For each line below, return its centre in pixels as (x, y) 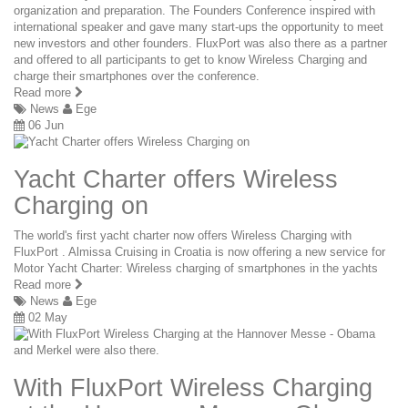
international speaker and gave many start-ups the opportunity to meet (199, 26)
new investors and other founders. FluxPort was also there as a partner (200, 43)
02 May (48, 317)
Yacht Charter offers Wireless (176, 179)
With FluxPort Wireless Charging (193, 388)
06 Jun (46, 125)
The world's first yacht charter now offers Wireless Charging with (183, 235)
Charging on (81, 205)
